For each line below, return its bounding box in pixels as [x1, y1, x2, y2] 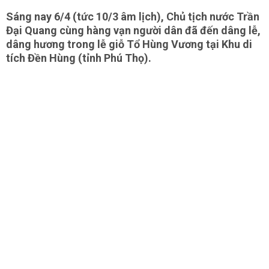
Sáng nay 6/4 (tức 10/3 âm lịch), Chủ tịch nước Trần [6, 10, 259, 23]
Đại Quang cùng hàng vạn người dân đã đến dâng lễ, [6, 24, 261, 37]
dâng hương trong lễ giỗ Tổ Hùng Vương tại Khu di [6, 38, 252, 50]
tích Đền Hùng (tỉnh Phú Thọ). [6, 52, 151, 64]
